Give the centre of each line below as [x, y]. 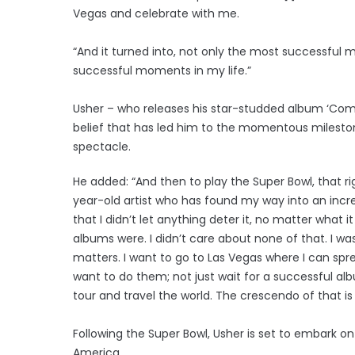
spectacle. [102, 146]
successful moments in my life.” [162, 70]
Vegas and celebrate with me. [156, 13]
